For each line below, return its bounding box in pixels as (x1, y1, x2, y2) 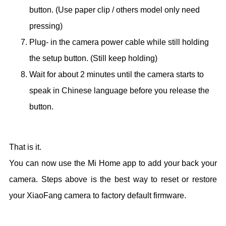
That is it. (9, 142, 41, 151)
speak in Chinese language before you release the (29, 86, 209, 95)
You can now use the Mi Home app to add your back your (9, 158, 217, 167)
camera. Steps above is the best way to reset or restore (9, 175, 217, 184)
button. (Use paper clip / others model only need (29, 5, 200, 14)
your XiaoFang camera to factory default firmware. (9, 191, 186, 200)
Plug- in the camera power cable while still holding (29, 37, 209, 46)
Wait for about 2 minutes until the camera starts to (29, 70, 204, 79)
